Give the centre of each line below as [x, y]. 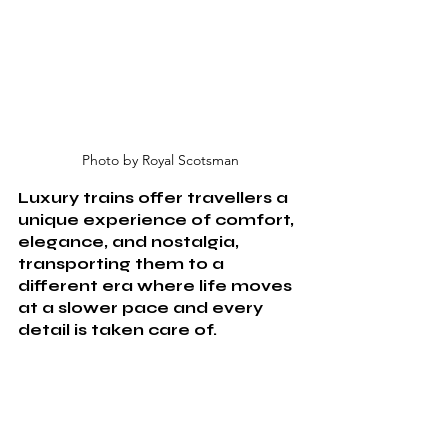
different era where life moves [157, 285]
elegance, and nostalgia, [130, 241]
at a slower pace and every [142, 307]
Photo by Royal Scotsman [160, 159]
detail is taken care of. [119, 329]
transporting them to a [123, 263]
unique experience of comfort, [158, 219]
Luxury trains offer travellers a [155, 197]
